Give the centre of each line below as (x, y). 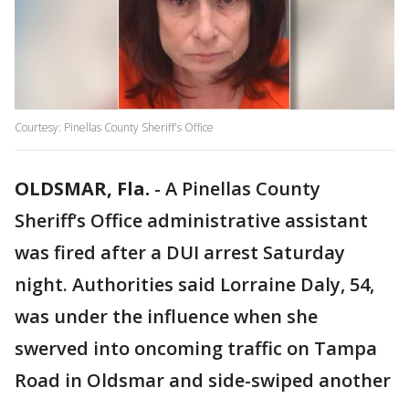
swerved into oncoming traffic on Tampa (196, 349)
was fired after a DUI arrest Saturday (180, 253)
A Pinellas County (243, 189)
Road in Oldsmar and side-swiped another (203, 381)
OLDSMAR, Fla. (82, 189)
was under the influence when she (166, 317)
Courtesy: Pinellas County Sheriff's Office (114, 128)
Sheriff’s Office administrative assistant (191, 221)
